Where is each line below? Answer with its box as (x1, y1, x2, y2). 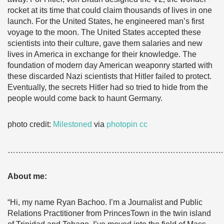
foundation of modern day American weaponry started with (7, 61, 212, 69)
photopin (106, 120, 137, 128)
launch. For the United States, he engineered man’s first (7, 17, 204, 25)
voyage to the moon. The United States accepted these (7, 28, 201, 36)
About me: (7, 172, 47, 180)
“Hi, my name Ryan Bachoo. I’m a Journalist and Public (7, 198, 202, 206)
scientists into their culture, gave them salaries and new (7, 39, 202, 47)
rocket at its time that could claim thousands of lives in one (7, 6, 212, 14)
